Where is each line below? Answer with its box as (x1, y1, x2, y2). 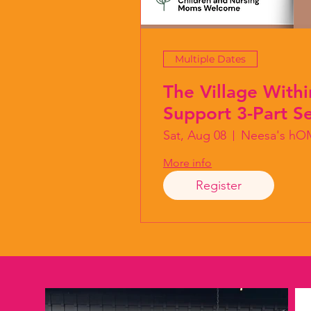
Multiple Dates (175, 52, 246, 65)
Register (196, 177, 242, 193)
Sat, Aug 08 (163, 128, 226, 143)
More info (163, 156, 212, 169)
